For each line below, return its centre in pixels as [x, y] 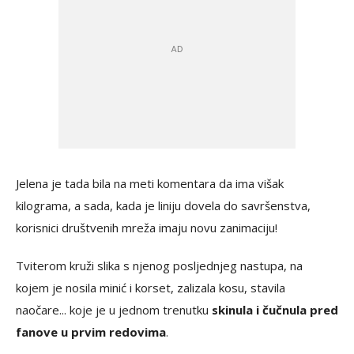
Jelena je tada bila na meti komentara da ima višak [150, 183]
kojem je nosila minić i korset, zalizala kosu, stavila [151, 288]
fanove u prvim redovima [91, 332]
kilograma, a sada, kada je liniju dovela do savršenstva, [163, 205]
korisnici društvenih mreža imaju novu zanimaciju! [147, 228]
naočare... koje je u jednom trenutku [114, 310]
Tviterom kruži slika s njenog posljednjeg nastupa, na [159, 265]
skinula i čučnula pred [275, 310]
